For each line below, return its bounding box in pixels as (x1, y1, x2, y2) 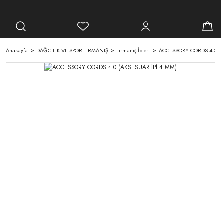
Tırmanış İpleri (117, 46, 150, 54)
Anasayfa (6, 46, 28, 54)
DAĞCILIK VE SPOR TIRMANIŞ (37, 46, 108, 54)
